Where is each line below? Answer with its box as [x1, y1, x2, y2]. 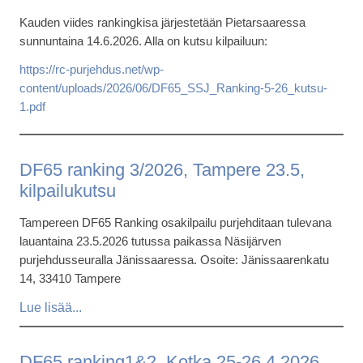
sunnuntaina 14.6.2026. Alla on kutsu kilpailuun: [19, 34, 267, 48]
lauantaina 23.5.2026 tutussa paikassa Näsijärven [19, 234, 281, 248]
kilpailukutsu [19, 181, 116, 201]
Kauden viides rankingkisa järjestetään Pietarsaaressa [19, 15, 305, 29]
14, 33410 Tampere [19, 271, 121, 285]
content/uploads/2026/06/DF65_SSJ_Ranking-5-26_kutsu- [19, 81, 327, 95]
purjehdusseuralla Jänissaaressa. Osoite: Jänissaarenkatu [19, 253, 329, 267]
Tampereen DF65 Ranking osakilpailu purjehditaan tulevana [19, 216, 331, 229]
